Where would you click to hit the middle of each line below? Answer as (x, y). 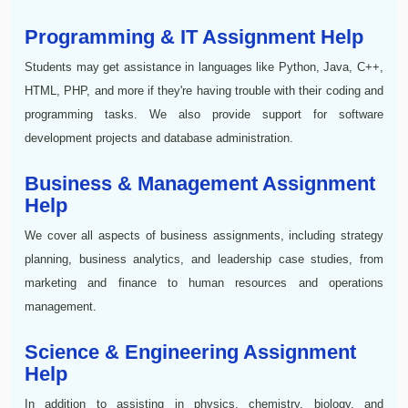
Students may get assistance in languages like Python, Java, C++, (204, 66)
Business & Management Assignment (200, 183)
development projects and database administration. (159, 138)
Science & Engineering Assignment (190, 352)
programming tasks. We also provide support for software (204, 114)
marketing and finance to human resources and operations (204, 282)
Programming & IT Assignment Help (194, 36)
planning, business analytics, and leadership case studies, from (204, 259)
